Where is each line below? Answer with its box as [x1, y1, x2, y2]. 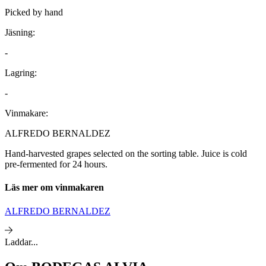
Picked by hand [5, 7, 63, 18]
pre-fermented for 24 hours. [5, 159, 107, 170]
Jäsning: [5, 27, 35, 38]
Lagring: [5, 68, 37, 78]
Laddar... [5, 236, 38, 247]
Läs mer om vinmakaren [5, 182, 104, 193]
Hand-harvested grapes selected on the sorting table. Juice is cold [5, 148, 247, 159]
